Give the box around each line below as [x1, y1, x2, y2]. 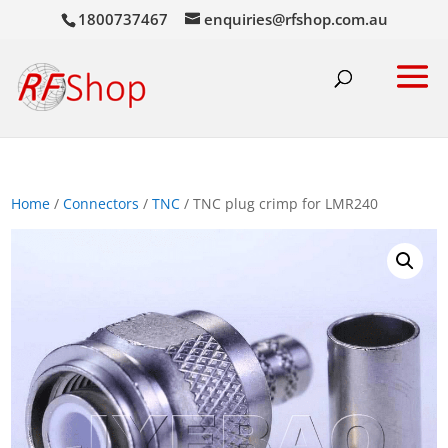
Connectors [63, 194, 140, 213]
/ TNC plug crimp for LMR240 [180, 194, 379, 213]
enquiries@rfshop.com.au [203, 9, 388, 30]
